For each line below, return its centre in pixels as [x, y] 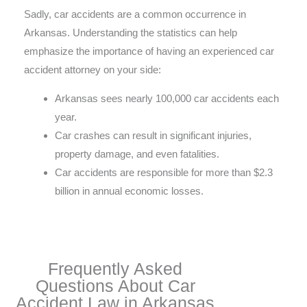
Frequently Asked [115, 268]
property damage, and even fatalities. [137, 154]
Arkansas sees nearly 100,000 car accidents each [167, 99]
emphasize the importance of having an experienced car [149, 51]
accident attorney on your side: [93, 70]
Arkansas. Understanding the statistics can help [131, 33]
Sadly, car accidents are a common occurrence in [135, 14]
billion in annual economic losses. [129, 191]
